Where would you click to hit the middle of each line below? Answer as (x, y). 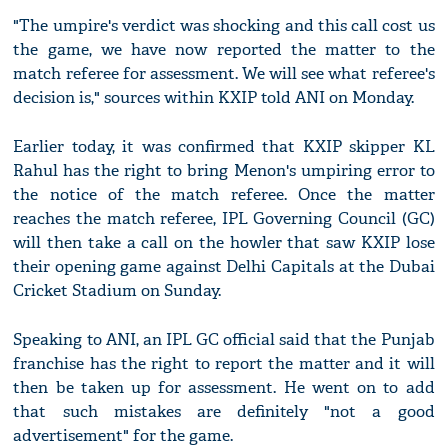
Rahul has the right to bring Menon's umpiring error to (224, 171)
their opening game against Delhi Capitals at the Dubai (224, 267)
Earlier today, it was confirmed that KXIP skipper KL (224, 147)
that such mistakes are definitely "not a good (224, 412)
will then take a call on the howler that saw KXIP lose (224, 243)
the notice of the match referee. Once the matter (224, 195)
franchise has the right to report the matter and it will (224, 364)
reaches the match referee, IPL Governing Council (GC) (224, 219)
